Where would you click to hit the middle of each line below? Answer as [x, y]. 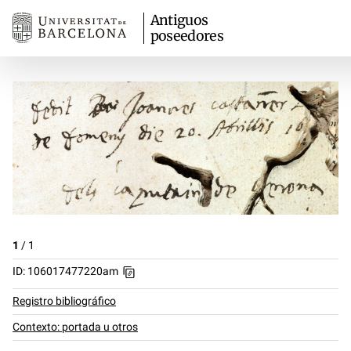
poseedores [186, 36]
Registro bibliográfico [64, 301]
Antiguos [179, 20]
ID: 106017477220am [65, 271]
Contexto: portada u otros [75, 327]
